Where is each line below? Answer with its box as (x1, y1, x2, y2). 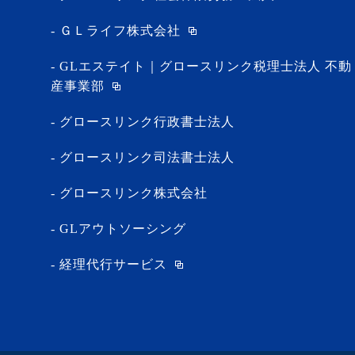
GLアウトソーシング (59, 222, 186, 235)
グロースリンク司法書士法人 (59, 151, 235, 164)
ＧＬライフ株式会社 (59, 24, 181, 37)
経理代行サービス (59, 258, 167, 271)
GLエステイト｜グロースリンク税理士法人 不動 (59, 59, 352, 73)
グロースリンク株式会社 (59, 186, 208, 200)
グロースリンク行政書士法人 (59, 115, 235, 128)
